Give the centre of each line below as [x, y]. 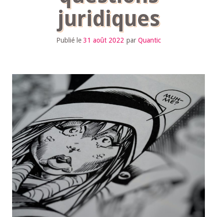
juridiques [108, 19]
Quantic [149, 40]
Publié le [70, 40]
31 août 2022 [104, 40]
